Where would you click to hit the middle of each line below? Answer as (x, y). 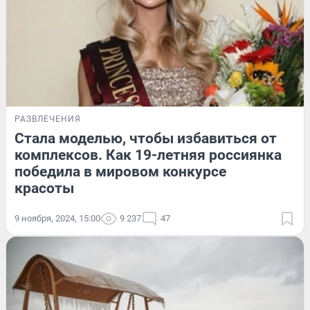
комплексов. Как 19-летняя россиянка (148, 155)
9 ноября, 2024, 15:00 (57, 219)
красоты (44, 189)
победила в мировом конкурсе (120, 172)
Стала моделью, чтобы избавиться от (146, 139)
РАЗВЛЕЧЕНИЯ (48, 119)
